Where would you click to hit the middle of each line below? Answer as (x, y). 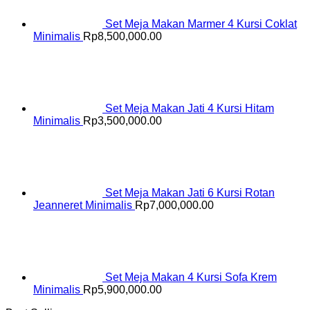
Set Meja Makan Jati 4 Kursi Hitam (190, 109)
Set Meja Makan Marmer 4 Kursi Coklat (201, 24)
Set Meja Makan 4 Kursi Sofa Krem (191, 277)
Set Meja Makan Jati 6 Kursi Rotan (190, 193)
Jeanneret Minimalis (83, 206)
